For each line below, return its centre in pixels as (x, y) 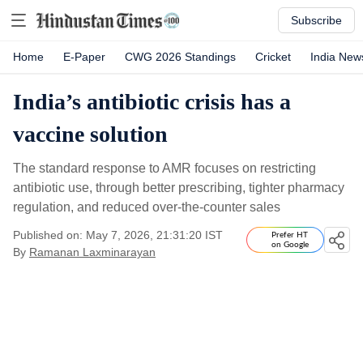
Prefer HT (290, 235)
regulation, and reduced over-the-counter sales (147, 207)
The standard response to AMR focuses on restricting (164, 168)
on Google (290, 245)
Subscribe (316, 20)
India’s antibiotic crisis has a (152, 102)
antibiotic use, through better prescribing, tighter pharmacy (179, 188)
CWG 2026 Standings (180, 57)
